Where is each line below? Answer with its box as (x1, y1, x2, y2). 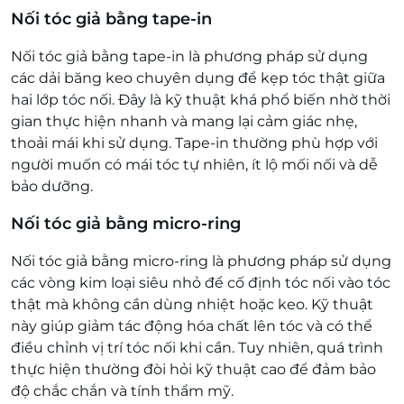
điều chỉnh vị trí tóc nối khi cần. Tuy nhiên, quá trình (11, 338, 383, 356)
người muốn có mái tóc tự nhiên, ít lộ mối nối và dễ (11, 155, 378, 173)
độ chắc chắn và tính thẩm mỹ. (11, 381, 237, 399)
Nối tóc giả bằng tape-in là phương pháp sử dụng (11, 47, 368, 65)
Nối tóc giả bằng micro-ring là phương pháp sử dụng (11, 252, 391, 270)
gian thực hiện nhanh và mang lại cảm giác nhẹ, (11, 112, 357, 130)
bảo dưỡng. (11, 177, 93, 195)
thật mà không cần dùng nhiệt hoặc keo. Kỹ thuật (11, 295, 373, 313)
